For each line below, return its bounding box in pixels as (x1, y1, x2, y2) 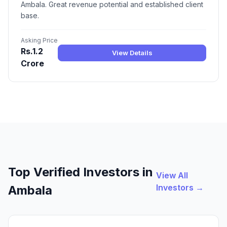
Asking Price (21, 36, 58, 45)
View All (156, 170, 188, 181)
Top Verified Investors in (8, 165, 153, 180)
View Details (111, 48, 153, 57)
